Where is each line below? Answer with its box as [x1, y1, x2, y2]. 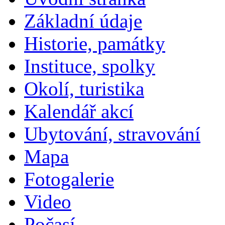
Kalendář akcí [24, 100, 134, 123]
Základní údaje [24, 10, 142, 32]
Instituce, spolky [24, 55, 155, 77]
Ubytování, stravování [24, 123, 200, 145]
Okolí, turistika [24, 78, 144, 100]
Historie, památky [24, 33, 165, 55]
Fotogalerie [24, 168, 114, 190]
